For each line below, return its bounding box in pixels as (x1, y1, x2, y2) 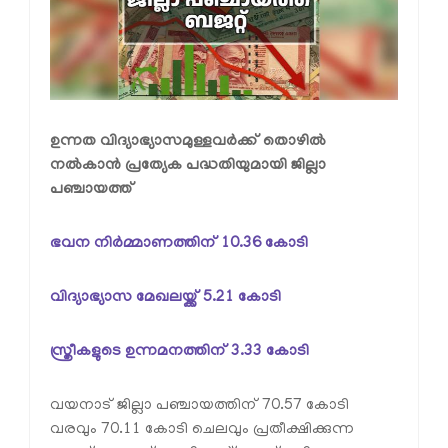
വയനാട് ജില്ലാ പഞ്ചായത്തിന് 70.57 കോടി (50, 397, 349, 416)
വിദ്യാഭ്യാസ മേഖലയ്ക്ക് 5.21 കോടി (50, 289, 281, 308)
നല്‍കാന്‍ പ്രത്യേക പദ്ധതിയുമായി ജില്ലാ (50, 157, 326, 176)
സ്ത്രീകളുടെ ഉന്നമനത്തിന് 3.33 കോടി (50, 343, 309, 362)
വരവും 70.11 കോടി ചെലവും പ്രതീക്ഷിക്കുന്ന (50, 421, 354, 440)
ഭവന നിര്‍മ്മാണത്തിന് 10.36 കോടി (50, 235, 308, 254)
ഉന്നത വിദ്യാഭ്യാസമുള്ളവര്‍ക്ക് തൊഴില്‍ (50, 133, 326, 152)
